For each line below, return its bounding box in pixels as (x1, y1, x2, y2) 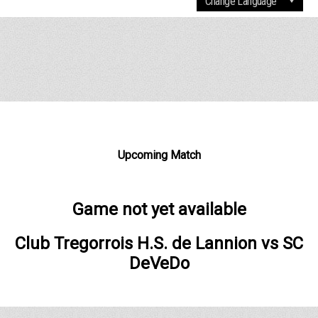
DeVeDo (128, 253, 190, 274)
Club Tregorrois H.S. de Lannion (15, 234, 257, 254)
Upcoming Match (117, 148, 201, 163)
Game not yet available (72, 199, 246, 220)
